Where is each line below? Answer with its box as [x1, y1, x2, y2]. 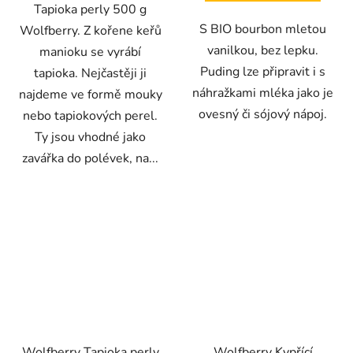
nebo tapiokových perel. [23, 107, 158, 125]
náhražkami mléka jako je [192, 84, 333, 102]
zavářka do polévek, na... [22, 150, 158, 168]
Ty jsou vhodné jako [35, 128, 146, 147]
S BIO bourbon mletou [199, 20, 326, 39]
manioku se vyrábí [39, 43, 141, 61]
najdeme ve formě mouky [18, 86, 162, 104]
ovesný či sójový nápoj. [199, 106, 327, 124]
